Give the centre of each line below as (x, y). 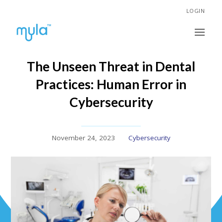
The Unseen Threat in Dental (111, 66)
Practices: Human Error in (111, 84)
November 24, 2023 (83, 138)
